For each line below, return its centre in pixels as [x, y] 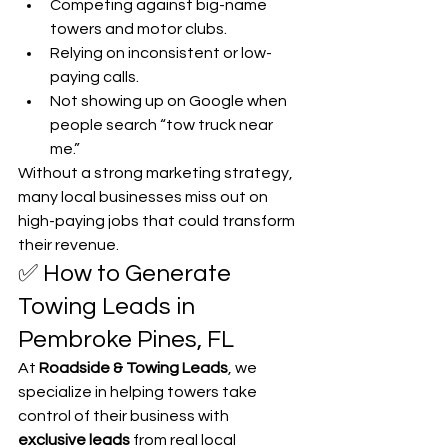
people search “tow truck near [163, 125]
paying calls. [94, 77]
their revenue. [68, 245]
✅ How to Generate [127, 274]
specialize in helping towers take [139, 392]
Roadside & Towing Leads [133, 368]
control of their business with [125, 416]
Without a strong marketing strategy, [157, 173]
